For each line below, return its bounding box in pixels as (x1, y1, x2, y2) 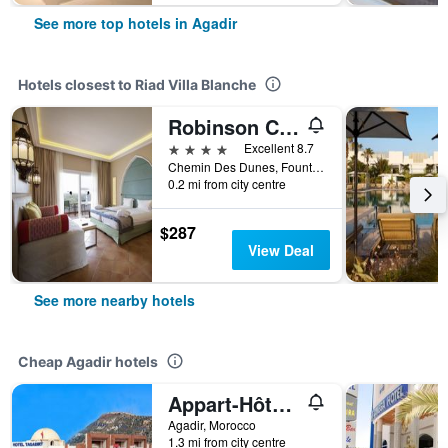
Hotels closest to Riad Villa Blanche (18, 76, 256, 93)
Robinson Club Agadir (279, 112, 299, 141)
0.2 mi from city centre (168, 175, 286, 192)
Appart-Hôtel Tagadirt (272, 389, 292, 418)
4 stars (167, 138, 214, 157)
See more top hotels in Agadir (34, 13, 237, 33)
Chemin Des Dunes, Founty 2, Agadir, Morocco (312, 158, 324, 175)
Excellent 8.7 (244, 139, 314, 156)
